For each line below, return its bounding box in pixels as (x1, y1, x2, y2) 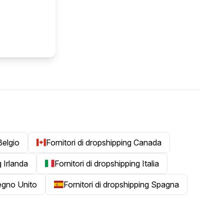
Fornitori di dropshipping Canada (45, 137, 161, 147)
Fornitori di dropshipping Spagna (63, 179, 179, 189)
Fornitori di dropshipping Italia (54, 158, 159, 168)
